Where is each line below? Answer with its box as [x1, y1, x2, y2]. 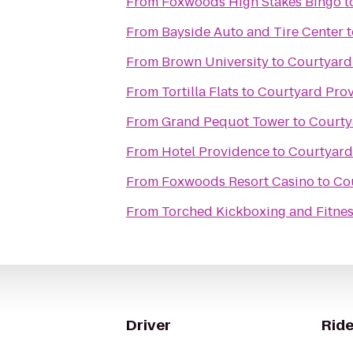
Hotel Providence [162, 143, 269, 161]
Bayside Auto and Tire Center [162, 23, 344, 41]
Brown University [162, 53, 269, 71]
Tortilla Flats [162, 83, 239, 101]
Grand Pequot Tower [162, 113, 290, 131]
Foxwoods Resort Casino [162, 173, 314, 191]
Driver [126, 315, 171, 335]
